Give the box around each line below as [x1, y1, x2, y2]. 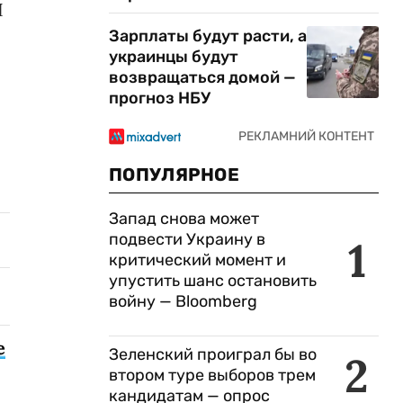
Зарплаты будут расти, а [109, 26, 307, 46]
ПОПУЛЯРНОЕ [109, 164, 239, 185]
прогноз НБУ [109, 88, 210, 108]
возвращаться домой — [109, 67, 296, 87]
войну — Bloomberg [109, 291, 257, 311]
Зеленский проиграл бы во [109, 345, 317, 364]
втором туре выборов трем [109, 365, 316, 385]
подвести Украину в [109, 229, 265, 249]
